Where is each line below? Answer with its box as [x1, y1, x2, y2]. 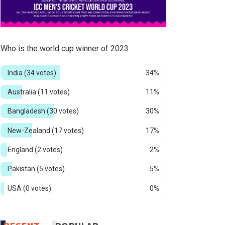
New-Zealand [8, 126, 52, 135]
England [8, 146, 35, 154]
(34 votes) [24, 68, 56, 77]
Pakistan [8, 165, 37, 173]
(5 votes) [37, 165, 65, 173]
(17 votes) [52, 126, 84, 135]
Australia [8, 87, 38, 96]
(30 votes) [47, 107, 79, 116]
